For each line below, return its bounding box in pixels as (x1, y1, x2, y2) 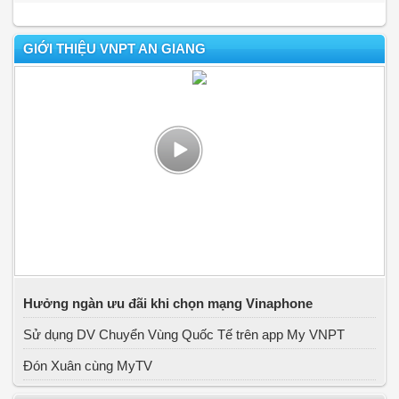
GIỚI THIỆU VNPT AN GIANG (23, 41, 206, 56)
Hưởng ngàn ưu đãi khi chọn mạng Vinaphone (23, 296, 313, 311)
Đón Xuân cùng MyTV (23, 358, 152, 373)
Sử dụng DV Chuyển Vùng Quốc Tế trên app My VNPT (23, 327, 345, 342)
